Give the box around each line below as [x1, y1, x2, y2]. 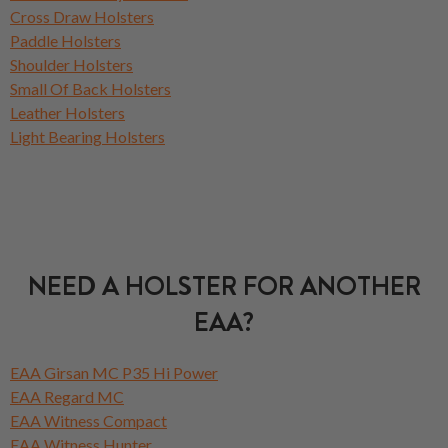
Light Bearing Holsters [10, 126, 165, 146]
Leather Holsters [10, 102, 125, 122]
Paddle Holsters [10, 30, 121, 50]
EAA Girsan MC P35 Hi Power [10, 362, 218, 382]
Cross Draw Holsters [10, 6, 154, 26]
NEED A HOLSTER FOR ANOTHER [27, 267, 421, 305]
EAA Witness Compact [10, 410, 167, 430]
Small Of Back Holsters [10, 78, 171, 98]
